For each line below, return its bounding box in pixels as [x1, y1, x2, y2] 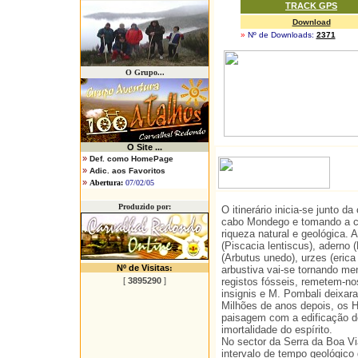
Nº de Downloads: [245, 30, 314, 39]
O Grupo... [125, 68, 165, 77]
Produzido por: [118, 202, 171, 211]
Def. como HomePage [89, 154, 173, 163]
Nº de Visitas [117, 263, 169, 272]
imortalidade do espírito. [221, 324, 332, 336]
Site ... [137, 142, 162, 152]
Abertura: [89, 178, 123, 187]
